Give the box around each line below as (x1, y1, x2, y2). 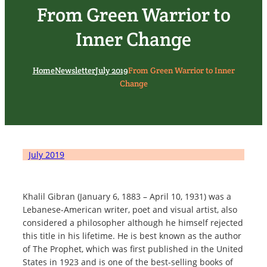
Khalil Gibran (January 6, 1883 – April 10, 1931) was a (23, 190, 231, 202)
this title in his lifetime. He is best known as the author (23, 229, 241, 241)
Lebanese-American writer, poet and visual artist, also (23, 203, 237, 215)
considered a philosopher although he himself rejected (23, 216, 243, 228)
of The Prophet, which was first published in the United (23, 243, 243, 254)
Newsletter (54, 64, 95, 76)
